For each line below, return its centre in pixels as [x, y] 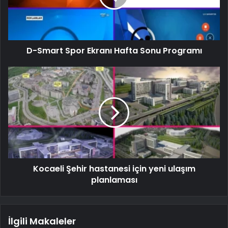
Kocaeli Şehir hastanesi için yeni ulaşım [114, 168]
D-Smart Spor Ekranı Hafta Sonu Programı [114, 50]
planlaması [114, 180]
